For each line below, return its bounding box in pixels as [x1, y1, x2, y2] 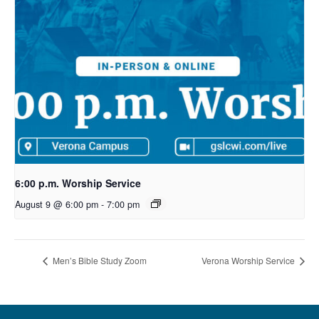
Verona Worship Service [202, 253, 297, 266]
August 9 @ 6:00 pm [15, 197, 98, 211]
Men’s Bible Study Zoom [51, 253, 147, 266]
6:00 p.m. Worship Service [15, 175, 141, 190]
